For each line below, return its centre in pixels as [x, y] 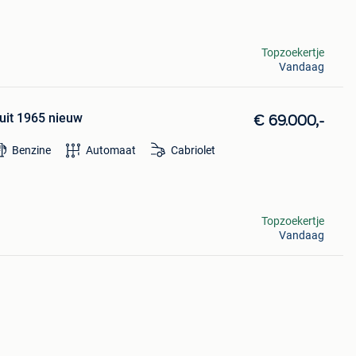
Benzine [31, 151]
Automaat [110, 151]
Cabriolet [193, 151]
